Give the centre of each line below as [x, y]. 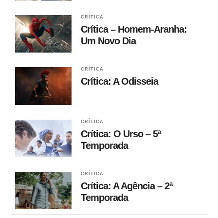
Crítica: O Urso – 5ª [121, 134]
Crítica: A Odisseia [120, 82]
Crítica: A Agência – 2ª [127, 186]
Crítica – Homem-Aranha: [134, 29]
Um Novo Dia [109, 41]
